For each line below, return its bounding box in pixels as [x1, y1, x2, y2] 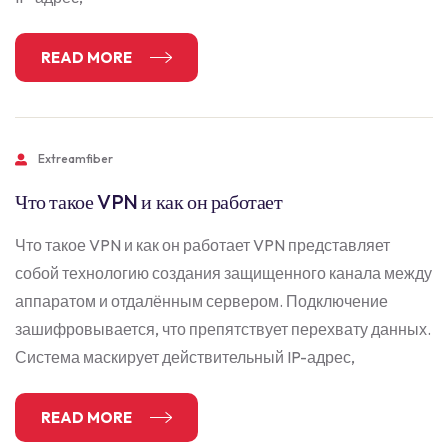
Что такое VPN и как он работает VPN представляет [15, 235, 390, 255]
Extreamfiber [38, 151, 113, 166]
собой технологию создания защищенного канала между [15, 263, 432, 283]
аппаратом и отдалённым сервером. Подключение [15, 291, 388, 311]
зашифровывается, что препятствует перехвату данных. [15, 319, 431, 339]
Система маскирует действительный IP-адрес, [15, 347, 355, 367]
